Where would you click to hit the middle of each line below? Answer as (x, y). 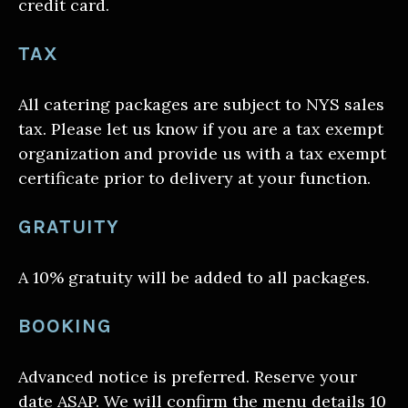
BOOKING (65, 326)
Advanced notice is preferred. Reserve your (188, 377)
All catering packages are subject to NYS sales (201, 105)
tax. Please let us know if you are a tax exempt (201, 129)
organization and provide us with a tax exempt (202, 154)
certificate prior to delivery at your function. (194, 178)
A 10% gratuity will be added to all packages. (194, 278)
